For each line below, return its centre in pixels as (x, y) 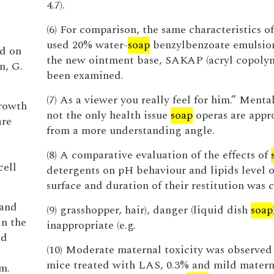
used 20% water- (87, 45)
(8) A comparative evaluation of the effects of (158, 155)
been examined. (85, 76)
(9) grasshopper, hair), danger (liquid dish (148, 210)
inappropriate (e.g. (91, 225)
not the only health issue (108, 115)
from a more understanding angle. (130, 131)
